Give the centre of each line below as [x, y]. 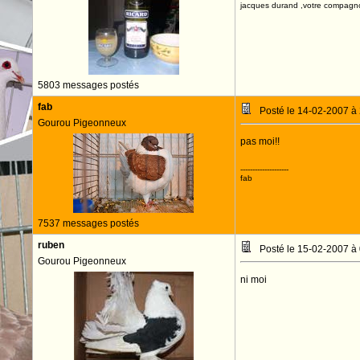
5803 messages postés [88, 85]
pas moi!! [260, 141]
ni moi [253, 280]
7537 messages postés [88, 223]
